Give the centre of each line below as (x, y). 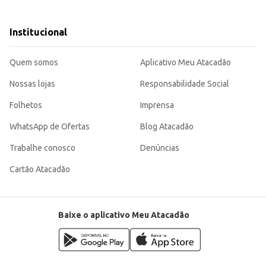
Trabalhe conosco (42, 148)
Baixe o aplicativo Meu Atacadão (123, 215)
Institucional (38, 32)
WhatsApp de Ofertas (50, 127)
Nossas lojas (32, 84)
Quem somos (34, 63)
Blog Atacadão (167, 127)
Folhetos (26, 105)
